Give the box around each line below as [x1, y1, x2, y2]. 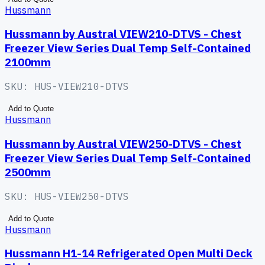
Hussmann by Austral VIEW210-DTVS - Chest [5, 27, 241, 41]
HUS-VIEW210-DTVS [34, 80, 129, 93]
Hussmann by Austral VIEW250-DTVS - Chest [5, 136, 241, 151]
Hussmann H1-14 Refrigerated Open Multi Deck [5, 246, 253, 261]
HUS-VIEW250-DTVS [34, 190, 129, 202]
